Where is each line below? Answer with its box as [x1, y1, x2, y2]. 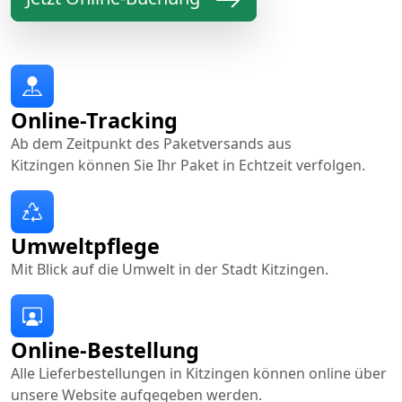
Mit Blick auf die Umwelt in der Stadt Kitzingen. [11, 258, 328, 279]
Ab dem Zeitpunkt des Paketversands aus [11, 133, 292, 153]
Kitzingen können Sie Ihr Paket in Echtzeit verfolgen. [11, 154, 365, 175]
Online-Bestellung [11, 335, 199, 364]
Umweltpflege [11, 231, 160, 260]
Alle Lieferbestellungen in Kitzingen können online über [11, 363, 387, 383]
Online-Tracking [11, 105, 178, 135]
